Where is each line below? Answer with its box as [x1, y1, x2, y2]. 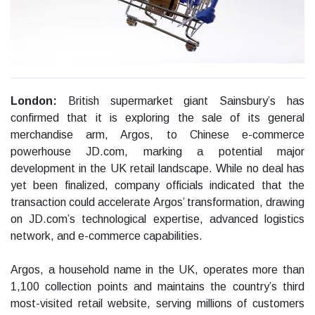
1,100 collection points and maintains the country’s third [11, 281, 304, 293]
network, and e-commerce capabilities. [11, 230, 202, 243]
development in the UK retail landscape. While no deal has [11, 162, 304, 175]
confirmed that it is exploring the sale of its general [11, 112, 304, 124]
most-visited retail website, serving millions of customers [11, 297, 304, 310]
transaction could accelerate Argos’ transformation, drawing [11, 196, 304, 209]
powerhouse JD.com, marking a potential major [11, 146, 304, 158]
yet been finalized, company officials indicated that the [11, 179, 304, 192]
